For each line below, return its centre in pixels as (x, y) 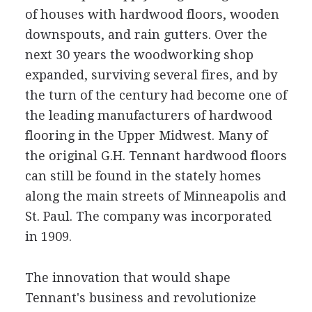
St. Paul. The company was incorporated (148, 216)
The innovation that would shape (127, 277)
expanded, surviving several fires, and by (151, 75)
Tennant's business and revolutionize (140, 297)
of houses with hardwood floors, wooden (152, 14)
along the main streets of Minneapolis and (155, 196)
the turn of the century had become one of (156, 95)
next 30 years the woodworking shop (139, 54)
